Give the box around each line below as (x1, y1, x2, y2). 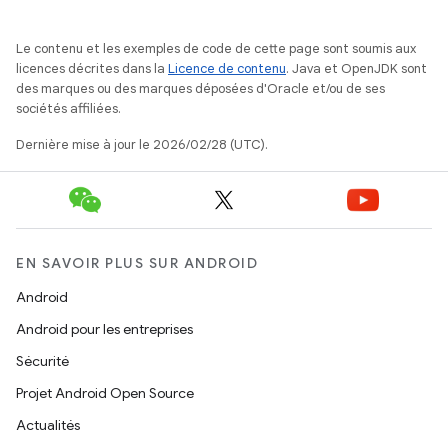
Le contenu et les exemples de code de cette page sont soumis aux (16, 39, 416, 57)
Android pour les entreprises (16, 320, 193, 338)
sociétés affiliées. (16, 99, 121, 117)
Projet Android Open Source (16, 384, 194, 402)
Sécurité (16, 352, 69, 370)
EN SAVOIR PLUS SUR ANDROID (16, 254, 258, 272)
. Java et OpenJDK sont (286, 59, 427, 77)
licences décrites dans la (16, 59, 168, 77)
